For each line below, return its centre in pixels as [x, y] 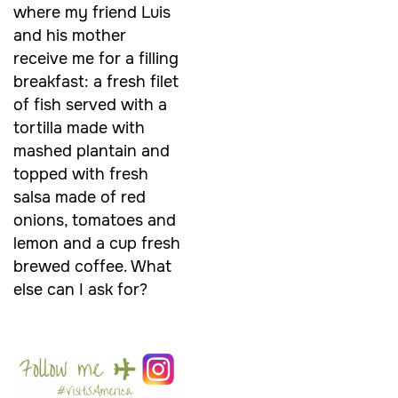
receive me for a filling [96, 59]
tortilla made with [79, 128]
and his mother [70, 36]
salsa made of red [80, 198]
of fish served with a [90, 105]
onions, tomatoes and [95, 221]
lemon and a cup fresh [97, 244]
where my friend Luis [92, 13]
